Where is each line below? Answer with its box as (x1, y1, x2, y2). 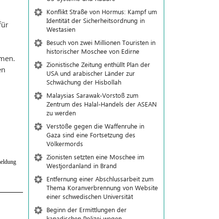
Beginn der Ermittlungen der (46, 205, 127, 214)
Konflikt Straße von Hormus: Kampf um (46, 7, 157, 16)
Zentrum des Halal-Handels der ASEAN (46, 100, 157, 108)
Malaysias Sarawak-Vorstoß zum (46, 91, 138, 99)
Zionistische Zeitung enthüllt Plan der (46, 60, 150, 68)
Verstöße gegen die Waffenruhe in (46, 122, 144, 130)
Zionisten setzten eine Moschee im (46, 153, 144, 161)
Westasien (46, 25, 75, 33)
